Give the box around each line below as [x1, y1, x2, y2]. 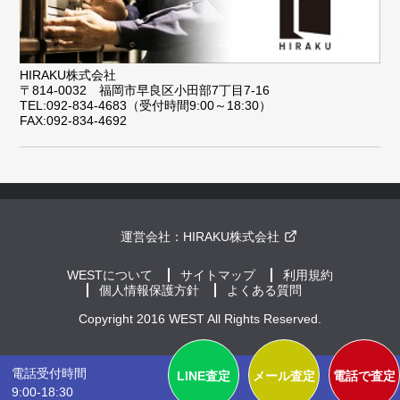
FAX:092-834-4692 [20, 113, 128, 129]
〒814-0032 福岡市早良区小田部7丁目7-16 [20, 83, 271, 98]
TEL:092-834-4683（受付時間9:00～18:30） [20, 98, 272, 113]
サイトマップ [180, 267, 255, 282]
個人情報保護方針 [99, 282, 200, 297]
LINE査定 [177, 369, 230, 383]
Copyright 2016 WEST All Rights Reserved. [79, 311, 321, 326]
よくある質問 [227, 282, 303, 297]
